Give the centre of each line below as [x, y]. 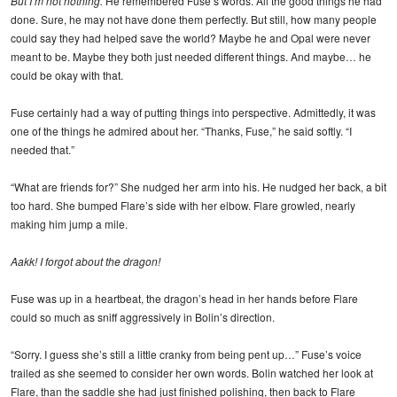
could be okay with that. [67, 74]
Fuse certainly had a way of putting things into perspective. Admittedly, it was [193, 112]
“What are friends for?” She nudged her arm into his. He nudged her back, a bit [198, 186]
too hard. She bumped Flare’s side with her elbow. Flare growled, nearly [183, 205]
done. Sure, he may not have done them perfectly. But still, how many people [194, 19]
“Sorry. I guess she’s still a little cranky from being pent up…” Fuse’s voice [186, 354]
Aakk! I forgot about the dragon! [86, 261]
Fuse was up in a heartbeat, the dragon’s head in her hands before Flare [184, 298]
